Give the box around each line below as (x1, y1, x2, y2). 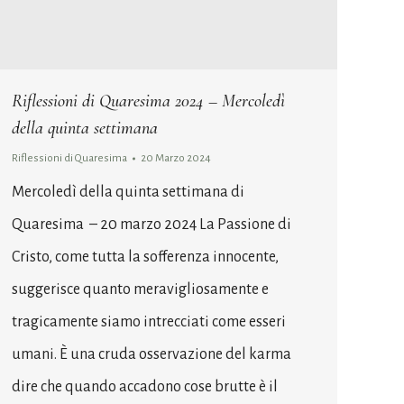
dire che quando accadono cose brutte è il (12, 378, 278, 395)
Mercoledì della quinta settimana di (12, 183, 244, 200)
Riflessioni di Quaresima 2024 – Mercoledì (12, 89, 285, 112)
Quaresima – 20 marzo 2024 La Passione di (12, 216, 291, 233)
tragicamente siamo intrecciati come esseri (12, 313, 286, 330)
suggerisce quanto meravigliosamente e (12, 280, 269, 298)
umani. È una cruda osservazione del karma (12, 345, 291, 363)
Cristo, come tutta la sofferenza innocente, (12, 248, 279, 265)
